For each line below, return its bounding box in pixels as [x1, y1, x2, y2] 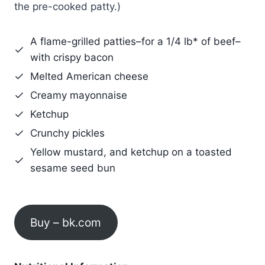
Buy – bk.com [30, 215, 102, 230]
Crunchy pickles [30, 127, 105, 140]
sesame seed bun [30, 162, 115, 174]
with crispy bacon [30, 51, 114, 64]
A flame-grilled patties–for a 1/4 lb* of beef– [30, 35, 241, 48]
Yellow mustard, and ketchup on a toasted [30, 146, 232, 159]
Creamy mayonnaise [30, 89, 127, 102]
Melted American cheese [30, 70, 148, 83]
